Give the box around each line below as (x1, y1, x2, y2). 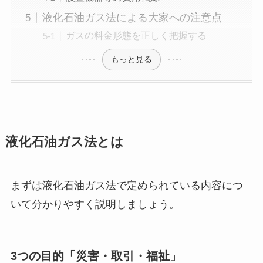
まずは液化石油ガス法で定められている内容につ (10, 179, 243, 191)
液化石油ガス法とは (5, 134, 124, 149)
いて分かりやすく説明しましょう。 (10, 198, 180, 210)
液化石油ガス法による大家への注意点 (42, 12, 222, 24)
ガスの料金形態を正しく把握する (65, 30, 207, 41)
